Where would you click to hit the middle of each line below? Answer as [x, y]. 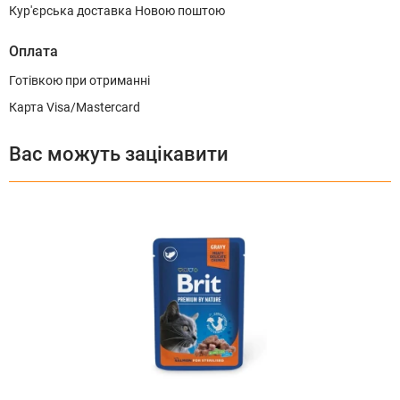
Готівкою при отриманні [79, 80]
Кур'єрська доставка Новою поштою [117, 10]
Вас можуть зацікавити [119, 154]
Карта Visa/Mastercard [75, 107]
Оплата [33, 51]
